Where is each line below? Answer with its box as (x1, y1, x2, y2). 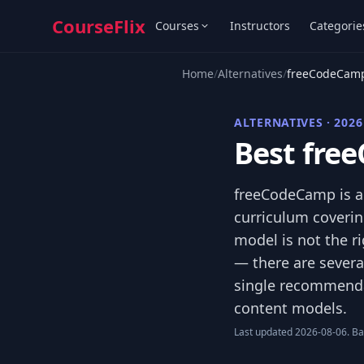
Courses (155, 18, 199, 33)
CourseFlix (52, 14, 145, 38)
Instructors (230, 18, 290, 33)
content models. (234, 298, 347, 318)
